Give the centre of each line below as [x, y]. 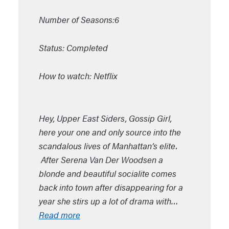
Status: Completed [73, 48]
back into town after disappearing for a [111, 187]
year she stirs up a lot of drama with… [109, 201]
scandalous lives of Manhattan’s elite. [108, 146]
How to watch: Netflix [78, 76]
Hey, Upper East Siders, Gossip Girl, [105, 118]
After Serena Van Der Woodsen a [101, 159]
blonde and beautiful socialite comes [108, 173]
